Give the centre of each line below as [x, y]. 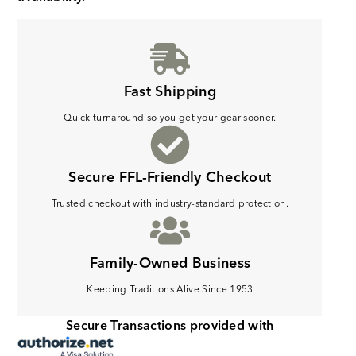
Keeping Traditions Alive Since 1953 [170, 289]
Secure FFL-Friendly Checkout [170, 177]
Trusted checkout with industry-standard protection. [170, 203]
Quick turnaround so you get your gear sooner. [170, 118]
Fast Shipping [170, 91]
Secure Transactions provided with [170, 325]
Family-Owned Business [170, 263]
